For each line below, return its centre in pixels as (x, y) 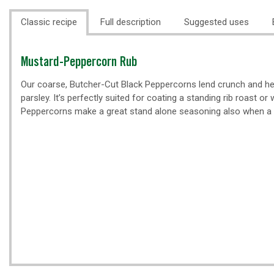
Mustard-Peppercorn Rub (79, 63)
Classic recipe (49, 22)
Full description (131, 22)
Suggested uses (217, 22)
